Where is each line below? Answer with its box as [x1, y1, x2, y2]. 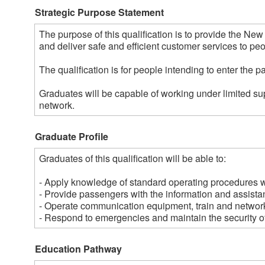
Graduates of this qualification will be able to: [39, 151, 226, 165]
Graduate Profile [35, 129, 108, 143]
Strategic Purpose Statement [35, 5, 164, 19]
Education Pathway [35, 241, 122, 256]
